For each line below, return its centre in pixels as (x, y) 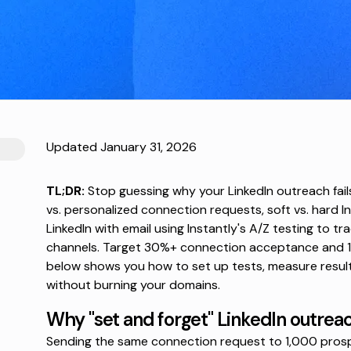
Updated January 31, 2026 (121, 147)
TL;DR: (65, 191)
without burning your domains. (133, 285)
